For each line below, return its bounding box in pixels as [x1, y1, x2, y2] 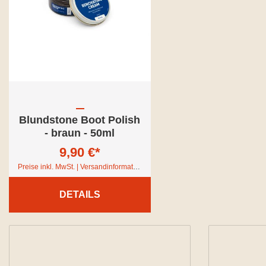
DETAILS [59, 189, 100, 199]
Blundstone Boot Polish [19, 114, 141, 126]
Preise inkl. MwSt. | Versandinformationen [133, 163, 140, 171]
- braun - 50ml [45, 127, 115, 139]
